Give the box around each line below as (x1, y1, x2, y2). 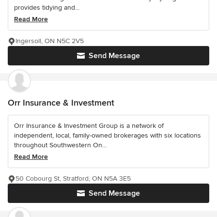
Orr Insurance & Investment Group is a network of (14, 122, 164, 130)
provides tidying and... (14, 3, 79, 12)
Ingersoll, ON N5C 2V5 (15, 37, 84, 46)
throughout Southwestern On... (14, 141, 107, 150)
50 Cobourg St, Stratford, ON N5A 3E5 (15, 174, 131, 183)
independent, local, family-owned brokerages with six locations (14, 131, 201, 140)
